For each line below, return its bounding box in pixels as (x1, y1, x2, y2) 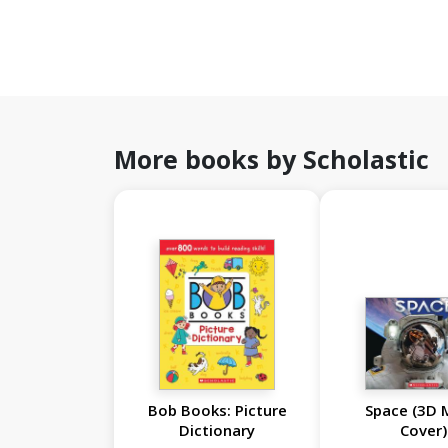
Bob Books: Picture (147, 400, 287, 421)
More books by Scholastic (114, 142, 429, 177)
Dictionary (179, 420, 256, 441)
